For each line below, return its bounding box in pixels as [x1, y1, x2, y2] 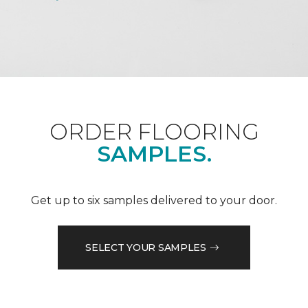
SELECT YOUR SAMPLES [85, 241, 206, 254]
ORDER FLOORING [49, 118, 259, 146]
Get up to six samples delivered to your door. [31, 194, 277, 208]
